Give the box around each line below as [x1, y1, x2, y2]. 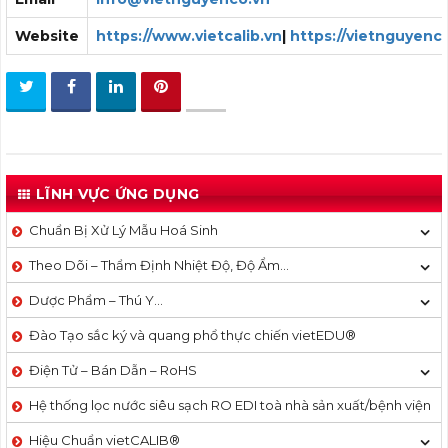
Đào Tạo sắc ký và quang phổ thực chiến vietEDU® [29, 327, 356, 344]
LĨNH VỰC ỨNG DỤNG [36, 185, 200, 204]
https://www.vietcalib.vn [96, 27, 282, 46]
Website [15, 27, 79, 46]
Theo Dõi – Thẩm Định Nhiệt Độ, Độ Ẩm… [29, 257, 289, 274]
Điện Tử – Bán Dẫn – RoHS [29, 362, 197, 379]
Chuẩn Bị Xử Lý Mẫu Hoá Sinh [29, 222, 218, 239]
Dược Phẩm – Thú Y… [29, 292, 163, 309]
